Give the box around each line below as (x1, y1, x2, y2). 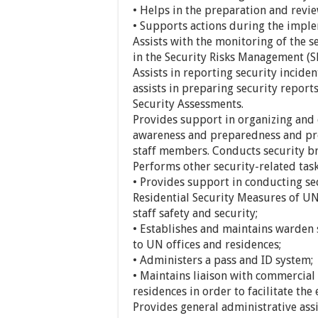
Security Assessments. (133, 97, 243, 111)
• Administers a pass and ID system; (133, 253, 313, 267)
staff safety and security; (133, 207, 258, 220)
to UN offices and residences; (133, 238, 281, 251)
